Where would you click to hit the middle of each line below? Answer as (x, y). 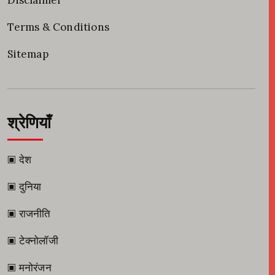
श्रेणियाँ (29, 123)
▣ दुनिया (25, 187)
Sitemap (28, 54)
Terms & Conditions (59, 27)
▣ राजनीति (29, 214)
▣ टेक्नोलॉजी (33, 241)
